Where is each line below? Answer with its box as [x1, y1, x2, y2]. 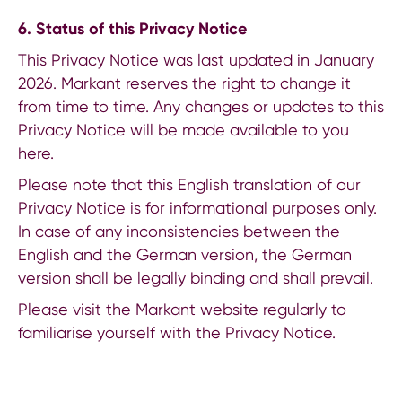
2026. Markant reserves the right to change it [18, 73, 351, 92]
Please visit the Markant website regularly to [18, 299, 346, 319]
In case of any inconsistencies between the [18, 221, 340, 240]
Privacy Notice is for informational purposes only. [18, 197, 377, 217]
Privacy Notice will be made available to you [18, 119, 349, 139]
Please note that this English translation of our [18, 174, 361, 194]
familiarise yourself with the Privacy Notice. [18, 322, 336, 342]
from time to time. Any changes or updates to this [18, 96, 384, 116]
